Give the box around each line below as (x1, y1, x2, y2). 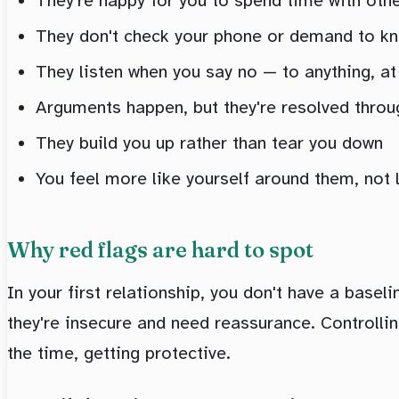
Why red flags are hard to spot (7, 236, 313, 263)
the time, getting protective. (7, 341, 231, 364)
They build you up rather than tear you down (36, 131, 383, 154)
